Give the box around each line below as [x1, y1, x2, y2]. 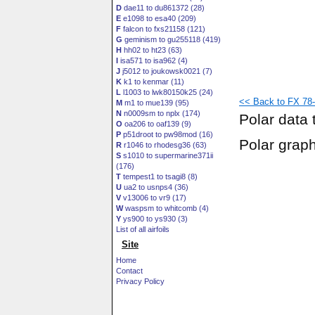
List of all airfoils [116, 225, 169, 233]
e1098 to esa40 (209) [121, 14, 196, 22]
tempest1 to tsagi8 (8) [121, 172, 198, 181]
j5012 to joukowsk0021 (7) [120, 67, 212, 75]
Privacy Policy [116, 277, 165, 285]
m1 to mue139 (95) [122, 98, 189, 107]
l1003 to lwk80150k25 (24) [121, 88, 213, 96]
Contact [116, 266, 143, 275]
